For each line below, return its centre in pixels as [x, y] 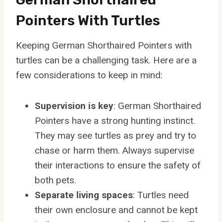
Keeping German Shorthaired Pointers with [104, 45]
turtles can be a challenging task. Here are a [106, 60]
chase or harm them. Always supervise [114, 150]
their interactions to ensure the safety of [118, 165]
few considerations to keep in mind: [89, 75]
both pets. [55, 180]
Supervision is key [74, 106]
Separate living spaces [84, 195]
